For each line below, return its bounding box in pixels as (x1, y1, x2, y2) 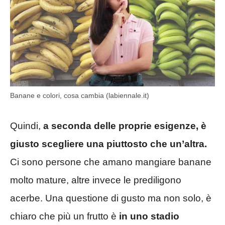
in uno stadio (119, 210, 179, 221)
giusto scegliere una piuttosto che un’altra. (10, 138, 207, 149)
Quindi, (10, 120, 43, 131)
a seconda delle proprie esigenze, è (43, 120, 206, 131)
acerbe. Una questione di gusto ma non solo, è (10, 192, 211, 203)
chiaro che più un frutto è (10, 210, 119, 221)
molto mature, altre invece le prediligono (10, 174, 181, 185)
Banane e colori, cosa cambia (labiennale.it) (10, 91, 149, 100)
